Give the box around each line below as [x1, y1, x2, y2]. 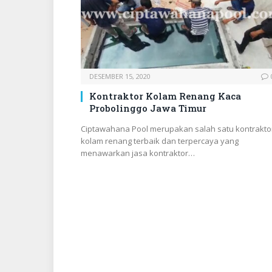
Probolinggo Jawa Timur [89, 102, 206, 115]
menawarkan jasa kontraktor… [81, 148, 195, 159]
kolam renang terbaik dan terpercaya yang [81, 135, 239, 147]
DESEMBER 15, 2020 [89, 72, 151, 81]
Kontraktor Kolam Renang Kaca [89, 90, 241, 103]
